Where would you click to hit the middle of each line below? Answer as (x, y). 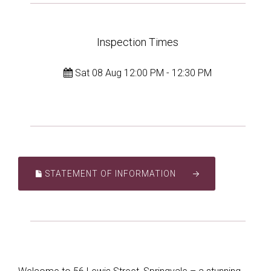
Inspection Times (138, 42)
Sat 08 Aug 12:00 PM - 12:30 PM (142, 73)
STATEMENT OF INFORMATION (110, 174)
